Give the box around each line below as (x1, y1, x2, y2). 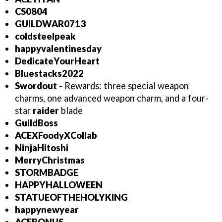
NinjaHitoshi (15, 142, 70, 154)
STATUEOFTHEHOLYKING (15, 192, 130, 203)
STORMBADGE (15, 167, 80, 178)
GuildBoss (15, 117, 60, 129)
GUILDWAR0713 (15, 18, 86, 30)
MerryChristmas (15, 155, 87, 166)
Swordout (15, 80, 59, 92)
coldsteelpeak (15, 31, 76, 42)
